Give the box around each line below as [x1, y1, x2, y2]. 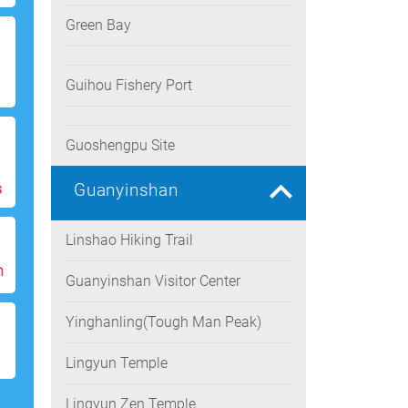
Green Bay [66, 16, 131, 34]
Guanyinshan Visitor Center [66, 272, 240, 290]
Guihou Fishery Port [66, 76, 192, 94]
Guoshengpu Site [66, 137, 175, 154]
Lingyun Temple [66, 354, 168, 372]
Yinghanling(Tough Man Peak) [66, 313, 261, 331]
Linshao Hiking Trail [66, 231, 193, 249]
